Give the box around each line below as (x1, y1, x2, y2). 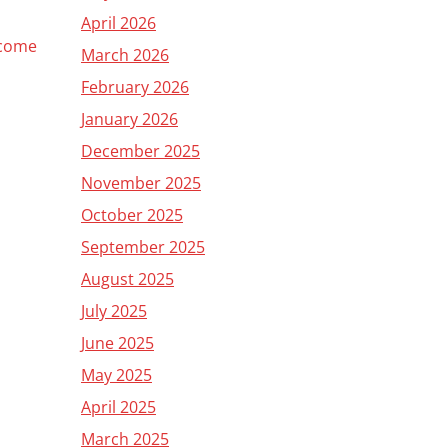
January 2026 (81, 108, 178, 130)
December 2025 (81, 140, 200, 162)
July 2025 (81, 300, 147, 322)
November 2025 (81, 172, 201, 194)
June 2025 (81, 332, 154, 354)
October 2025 (81, 204, 183, 226)
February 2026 (81, 76, 189, 98)
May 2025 (81, 364, 152, 386)
